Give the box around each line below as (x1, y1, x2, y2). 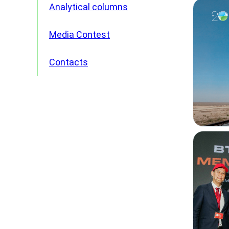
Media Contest (49, 29, 110, 40)
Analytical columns (49, 2, 128, 13)
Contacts (49, 57, 88, 68)
